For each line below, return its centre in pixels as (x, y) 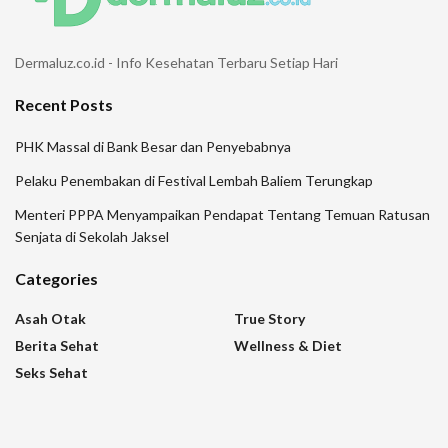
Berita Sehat (57, 346)
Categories (56, 279)
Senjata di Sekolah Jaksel (92, 237)
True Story (269, 319)
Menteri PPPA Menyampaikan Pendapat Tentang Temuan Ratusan (222, 215)
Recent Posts (64, 105)
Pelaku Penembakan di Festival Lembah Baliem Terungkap (194, 181)
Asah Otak (50, 319)
